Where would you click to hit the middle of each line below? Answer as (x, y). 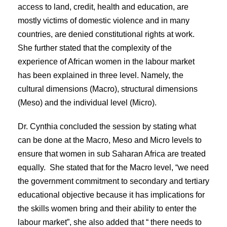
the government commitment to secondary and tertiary (113, 181)
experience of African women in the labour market (106, 61)
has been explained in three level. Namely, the (101, 75)
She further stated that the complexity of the (95, 48)
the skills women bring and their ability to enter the (107, 208)
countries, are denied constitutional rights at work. (106, 34)
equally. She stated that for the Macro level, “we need (113, 167)
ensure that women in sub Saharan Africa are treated (112, 154)
